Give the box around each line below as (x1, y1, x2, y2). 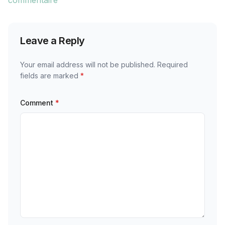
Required (157, 60, 188, 69)
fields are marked (20, 71, 80, 80)
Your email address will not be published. (20, 60, 155, 69)
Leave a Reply (20, 35, 85, 47)
